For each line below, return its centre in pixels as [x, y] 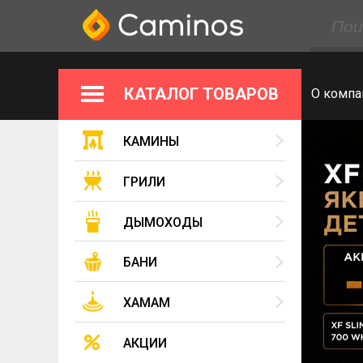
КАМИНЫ [151, 141]
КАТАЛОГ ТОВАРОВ [201, 94]
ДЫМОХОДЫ [163, 222]
